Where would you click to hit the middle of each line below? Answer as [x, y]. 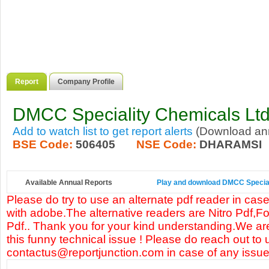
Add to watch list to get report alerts [103, 131]
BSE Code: [43, 144]
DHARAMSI [231, 144]
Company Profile [86, 82]
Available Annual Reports [69, 183]
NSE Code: [166, 144]
